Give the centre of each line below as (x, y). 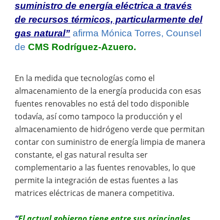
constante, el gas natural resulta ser (81, 154)
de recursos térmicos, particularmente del (109, 20)
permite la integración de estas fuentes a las (96, 180)
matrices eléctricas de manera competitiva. (95, 193)
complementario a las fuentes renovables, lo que (105, 167)
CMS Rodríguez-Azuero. (82, 47)
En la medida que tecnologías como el (85, 78)
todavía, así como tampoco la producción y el (98, 116)
